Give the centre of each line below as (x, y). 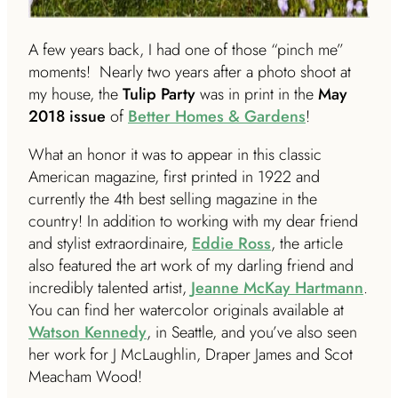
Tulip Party (157, 95)
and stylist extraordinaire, (110, 244)
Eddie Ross (231, 244)
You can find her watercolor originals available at (186, 310)
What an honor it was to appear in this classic (175, 155)
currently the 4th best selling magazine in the (173, 199)
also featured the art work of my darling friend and (191, 266)
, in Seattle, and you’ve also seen (252, 333)
